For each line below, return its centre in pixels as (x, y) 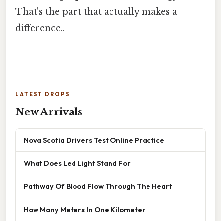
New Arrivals (49, 112)
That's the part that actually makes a (96, 12)
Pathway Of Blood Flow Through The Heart (98, 186)
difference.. (40, 28)
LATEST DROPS (43, 94)
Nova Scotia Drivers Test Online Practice (94, 140)
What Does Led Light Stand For (77, 163)
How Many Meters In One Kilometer (85, 209)
